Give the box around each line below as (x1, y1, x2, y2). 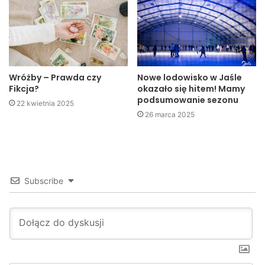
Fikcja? (9, 83, 39, 95)
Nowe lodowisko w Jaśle (137, 72, 242, 84)
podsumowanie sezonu (137, 94, 238, 106)
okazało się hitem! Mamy (137, 83, 245, 95)
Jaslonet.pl (9, 45, 54, 57)
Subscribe (24, 176, 63, 186)
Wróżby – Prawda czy (9, 72, 101, 84)
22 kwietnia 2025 (17, 99, 74, 108)
